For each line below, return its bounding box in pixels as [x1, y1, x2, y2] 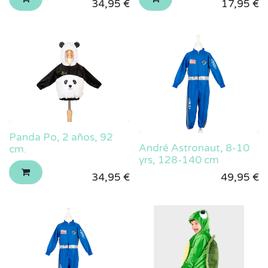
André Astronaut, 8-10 [138, 142, 249, 155]
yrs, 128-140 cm [138, 154, 219, 167]
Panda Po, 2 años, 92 [9, 131, 113, 144]
